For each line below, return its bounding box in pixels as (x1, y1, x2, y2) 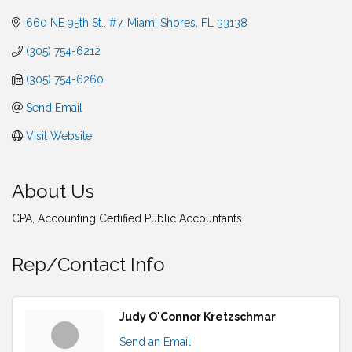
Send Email (25, 101, 82, 114)
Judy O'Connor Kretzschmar (119, 310, 276, 323)
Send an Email (119, 335, 191, 348)
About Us (12, 179, 94, 203)
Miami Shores (126, 16, 196, 29)
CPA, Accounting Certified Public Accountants (12, 211, 242, 225)
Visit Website (25, 129, 92, 142)
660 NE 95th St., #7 (25, 16, 122, 29)
